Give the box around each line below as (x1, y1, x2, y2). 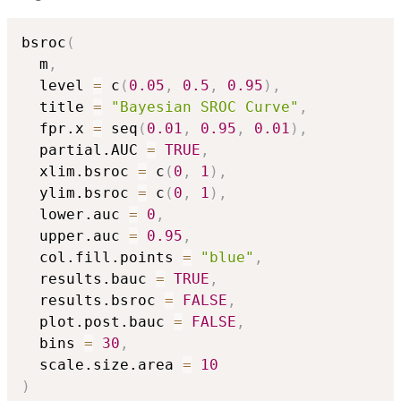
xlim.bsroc (21, 163, 138, 181)
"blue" (200, 249, 254, 267)
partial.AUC (21, 141, 147, 159)
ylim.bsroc (21, 184, 138, 202)
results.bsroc (21, 292, 165, 310)
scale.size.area (21, 356, 183, 374)
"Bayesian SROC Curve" (111, 98, 299, 116)
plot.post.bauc (21, 313, 174, 331)
